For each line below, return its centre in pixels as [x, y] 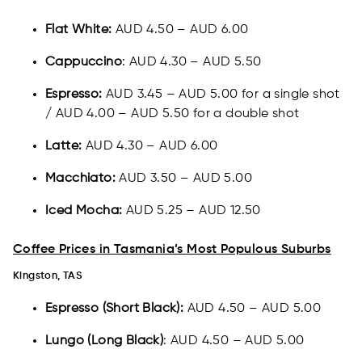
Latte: [64, 147]
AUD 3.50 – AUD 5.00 [184, 179]
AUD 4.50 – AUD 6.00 [182, 30]
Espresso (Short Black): [116, 309]
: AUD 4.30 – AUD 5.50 [192, 63]
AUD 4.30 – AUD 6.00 [150, 147]
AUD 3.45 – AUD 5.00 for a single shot [221, 95]
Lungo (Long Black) [105, 341]
